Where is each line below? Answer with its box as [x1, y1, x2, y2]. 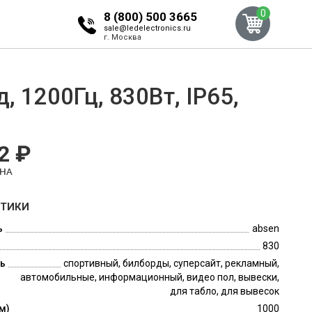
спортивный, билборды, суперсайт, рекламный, [63, 258, 279, 269]
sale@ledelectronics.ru [103, 24, 191, 33]
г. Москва [103, 33, 141, 42]
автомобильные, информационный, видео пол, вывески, [19, 272, 279, 283]
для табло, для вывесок [169, 286, 279, 297]
